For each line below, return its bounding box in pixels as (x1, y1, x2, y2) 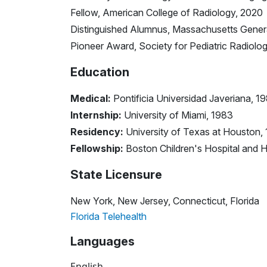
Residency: (70, 125, 123, 138)
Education (70, 64, 129, 79)
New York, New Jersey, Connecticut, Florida (70, 194, 259, 207)
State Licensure (70, 167, 162, 182)
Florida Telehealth (70, 210, 147, 222)
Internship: (70, 108, 122, 121)
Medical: (70, 92, 111, 104)
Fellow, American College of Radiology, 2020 (70, 6, 263, 18)
